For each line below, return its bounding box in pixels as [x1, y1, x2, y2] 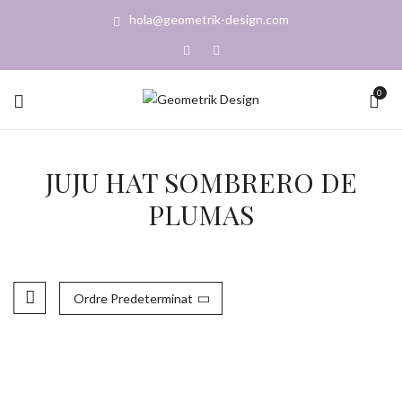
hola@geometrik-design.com [129, 12, 289, 27]
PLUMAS [148, 197, 254, 232]
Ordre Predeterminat [74, 291, 193, 306]
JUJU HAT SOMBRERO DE [45, 164, 357, 200]
